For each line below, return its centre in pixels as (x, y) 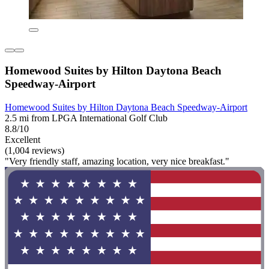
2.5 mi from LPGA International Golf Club (86, 118)
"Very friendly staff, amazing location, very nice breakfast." (117, 161)
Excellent (23, 139)
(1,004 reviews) (35, 150)
